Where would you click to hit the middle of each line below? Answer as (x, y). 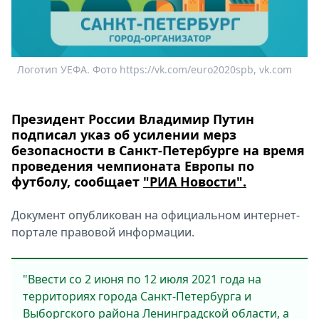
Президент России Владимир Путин (133, 119)
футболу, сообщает (77, 182)
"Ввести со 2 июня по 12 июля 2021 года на (142, 279)
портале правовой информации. (103, 232)
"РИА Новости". (195, 182)
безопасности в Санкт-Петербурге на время (158, 150)
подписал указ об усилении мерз (124, 135)
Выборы (91, 50)
